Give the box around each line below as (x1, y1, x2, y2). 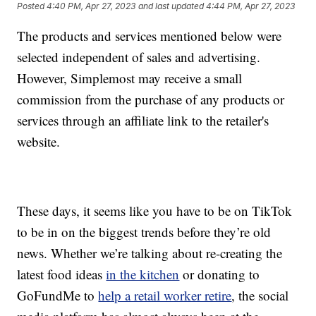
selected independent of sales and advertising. (17, 48, 261, 66)
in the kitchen (106, 265, 180, 284)
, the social (231, 286, 289, 305)
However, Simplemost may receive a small (17, 69, 243, 87)
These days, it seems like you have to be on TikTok (17, 202, 293, 220)
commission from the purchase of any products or (17, 90, 285, 109)
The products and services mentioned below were (17, 27, 282, 45)
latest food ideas (17, 265, 107, 284)
